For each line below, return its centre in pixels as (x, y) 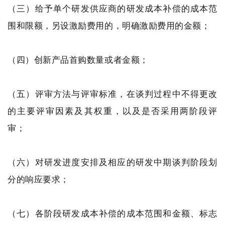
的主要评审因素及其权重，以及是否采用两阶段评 (113, 111)
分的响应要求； (38, 179)
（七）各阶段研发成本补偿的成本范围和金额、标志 (113, 213)
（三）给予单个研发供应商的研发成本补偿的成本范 (113, 8)
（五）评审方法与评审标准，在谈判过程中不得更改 (113, 94)
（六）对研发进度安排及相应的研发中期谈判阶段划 (113, 162)
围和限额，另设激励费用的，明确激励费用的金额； (109, 25)
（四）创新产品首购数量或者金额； (78, 60)
